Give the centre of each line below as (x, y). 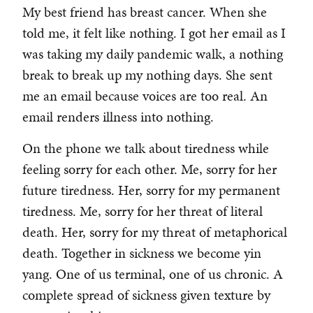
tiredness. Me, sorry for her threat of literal (143, 211)
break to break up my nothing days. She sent (147, 75)
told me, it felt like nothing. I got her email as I (154, 33)
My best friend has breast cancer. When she (145, 12)
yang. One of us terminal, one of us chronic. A (153, 274)
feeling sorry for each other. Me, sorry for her (150, 169)
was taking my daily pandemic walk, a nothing (153, 54)
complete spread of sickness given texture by (146, 295)
